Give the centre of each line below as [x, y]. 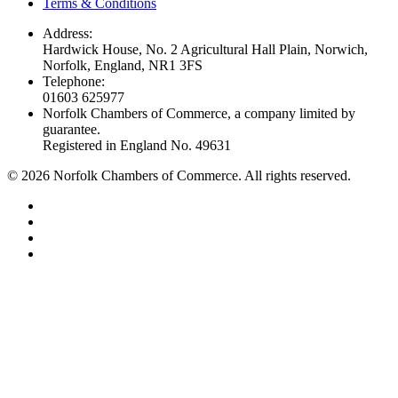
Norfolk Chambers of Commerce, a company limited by [199, 114]
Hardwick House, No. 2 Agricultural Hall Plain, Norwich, [205, 50]
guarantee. [72, 130]
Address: [68, 34]
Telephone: [74, 82]
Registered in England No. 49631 [137, 146]
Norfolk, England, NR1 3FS [123, 66]
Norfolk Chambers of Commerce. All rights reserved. [200, 176]
